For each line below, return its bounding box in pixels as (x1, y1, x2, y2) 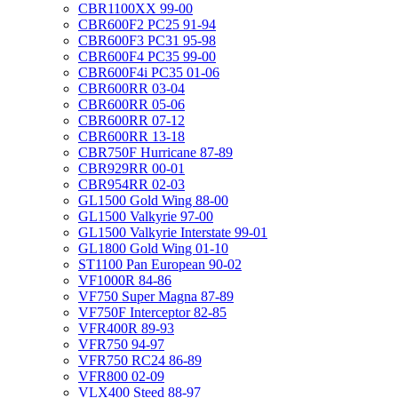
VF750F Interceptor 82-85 (78, 305, 227, 320)
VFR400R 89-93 (78, 321, 174, 336)
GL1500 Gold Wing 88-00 (78, 193, 228, 208)
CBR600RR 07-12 (78, 113, 185, 128)
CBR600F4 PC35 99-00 (78, 49, 216, 64)
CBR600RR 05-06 (78, 97, 185, 112)
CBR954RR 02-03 (78, 177, 185, 192)
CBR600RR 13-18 (78, 129, 185, 144)
